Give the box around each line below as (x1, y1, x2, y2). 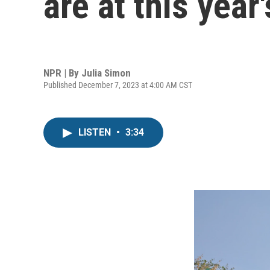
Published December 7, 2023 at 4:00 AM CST (43, 80, 192, 90)
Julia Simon (81, 66, 131, 79)
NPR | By (43, 66, 81, 79)
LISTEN (78, 127, 113, 138)
